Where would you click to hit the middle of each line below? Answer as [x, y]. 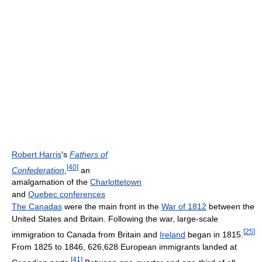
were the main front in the [112, 207]
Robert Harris [37, 154]
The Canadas [37, 207]
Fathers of [89, 154]
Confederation [38, 170]
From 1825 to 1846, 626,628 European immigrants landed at [124, 247]
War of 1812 [184, 207]
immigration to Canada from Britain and [86, 235]
